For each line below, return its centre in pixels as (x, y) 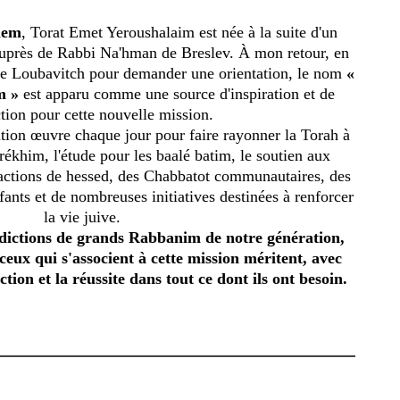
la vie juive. (82, 217)
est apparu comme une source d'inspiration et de (176, 94)
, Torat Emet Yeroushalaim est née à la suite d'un (179, 33)
